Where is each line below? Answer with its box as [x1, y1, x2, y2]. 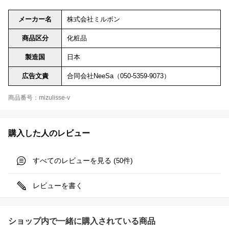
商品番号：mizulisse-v [8, 94, 70, 101]
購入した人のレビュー [8, 128, 90, 138]
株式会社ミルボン [67, 15, 120, 23]
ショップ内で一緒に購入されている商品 [8, 216, 155, 225]
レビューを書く [33, 181, 83, 190]
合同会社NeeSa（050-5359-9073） [67, 72, 170, 80]
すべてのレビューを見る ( [33, 156, 116, 165]
